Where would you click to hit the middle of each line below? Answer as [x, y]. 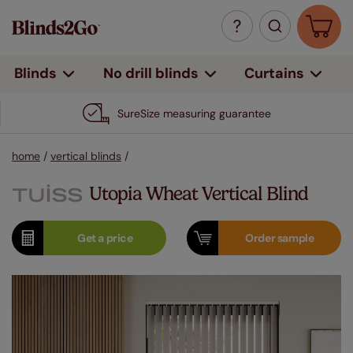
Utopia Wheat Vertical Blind [199, 193]
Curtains [275, 73]
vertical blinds [86, 156]
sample [295, 238]
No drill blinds [150, 73]
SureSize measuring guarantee [194, 113]
